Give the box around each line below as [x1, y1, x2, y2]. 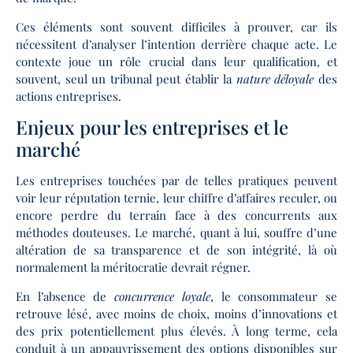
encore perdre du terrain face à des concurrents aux [16, 207, 337, 224]
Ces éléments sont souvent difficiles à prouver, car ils [16, 18, 337, 35]
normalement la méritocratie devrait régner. [16, 259, 251, 276]
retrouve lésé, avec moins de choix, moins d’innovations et [16, 305, 337, 321]
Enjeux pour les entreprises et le [16, 114, 288, 140]
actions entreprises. [16, 87, 121, 104]
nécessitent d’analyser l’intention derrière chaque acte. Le [16, 35, 337, 52]
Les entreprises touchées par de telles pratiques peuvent [16, 173, 337, 189]
